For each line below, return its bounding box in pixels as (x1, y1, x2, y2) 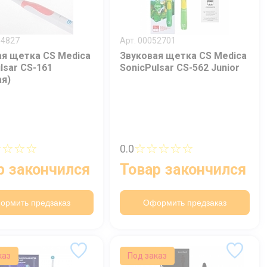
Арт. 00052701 (120, 35, 176, 45)
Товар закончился (120, 161, 246, 179)
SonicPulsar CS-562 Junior (120, 61, 240, 73)
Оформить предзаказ (143, 198, 226, 208)
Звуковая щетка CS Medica (120, 49, 247, 61)
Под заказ (127, 250, 167, 260)
